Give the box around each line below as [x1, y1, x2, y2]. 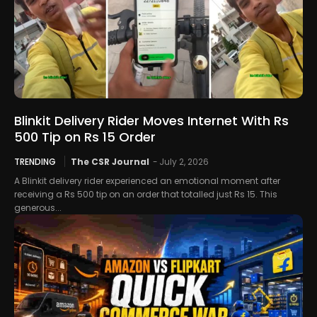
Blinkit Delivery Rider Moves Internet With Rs [14, 112, 289, 130]
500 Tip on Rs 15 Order [14, 128, 156, 146]
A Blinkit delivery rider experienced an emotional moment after [14, 175, 280, 188]
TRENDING [14, 156, 56, 168]
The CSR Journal [71, 156, 149, 168]
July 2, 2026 [159, 156, 209, 168]
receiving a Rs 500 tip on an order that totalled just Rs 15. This [14, 188, 277, 201]
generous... [14, 202, 62, 214]
